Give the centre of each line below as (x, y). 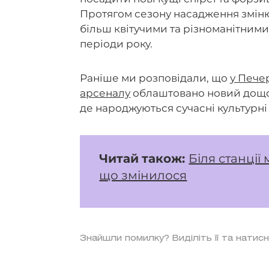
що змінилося (143, 175)
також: (165, 158)
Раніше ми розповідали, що (155, 78)
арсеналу (105, 93)
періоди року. (116, 44)
